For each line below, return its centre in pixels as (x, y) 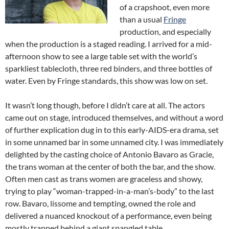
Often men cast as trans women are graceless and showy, (104, 179)
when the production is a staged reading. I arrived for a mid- (109, 44)
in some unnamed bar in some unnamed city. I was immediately (114, 142)
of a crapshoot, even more (165, 7)
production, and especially (165, 31)
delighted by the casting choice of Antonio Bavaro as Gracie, (109, 154)
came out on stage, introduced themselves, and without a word (114, 117)
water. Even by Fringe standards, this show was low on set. (106, 81)
